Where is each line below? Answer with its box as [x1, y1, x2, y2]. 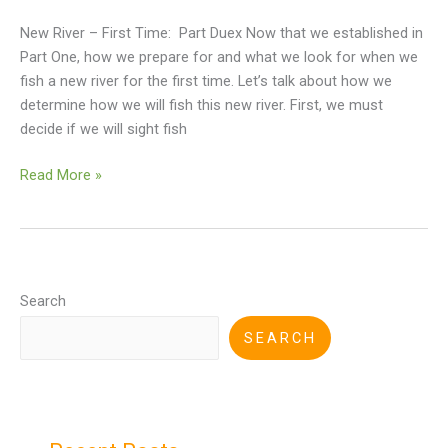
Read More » [20, 166, 102, 185]
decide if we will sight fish [20, 120, 187, 139]
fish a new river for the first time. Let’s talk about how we [20, 72, 392, 91]
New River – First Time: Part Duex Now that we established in [20, 24, 423, 43]
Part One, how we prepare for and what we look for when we [20, 48, 418, 67]
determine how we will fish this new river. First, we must [20, 96, 383, 115]
